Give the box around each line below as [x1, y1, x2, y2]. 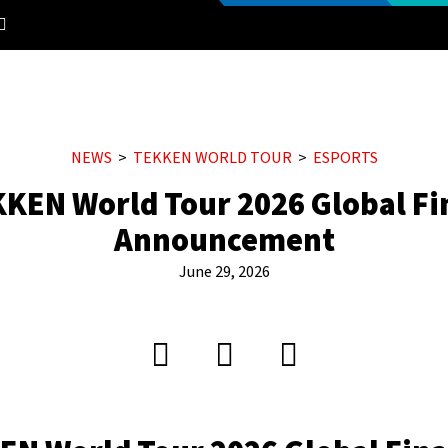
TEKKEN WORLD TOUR [132, 147, 292, 169]
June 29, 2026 [178, 261, 270, 283]
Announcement [113, 218, 335, 264]
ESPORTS [312, 147, 378, 169]
